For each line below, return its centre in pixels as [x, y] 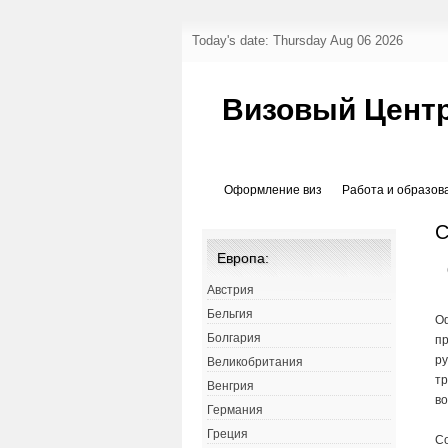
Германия [235, 410]
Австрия [230, 290]
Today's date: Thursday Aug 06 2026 [297, 40]
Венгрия [230, 386]
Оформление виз [273, 190]
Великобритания [255, 362]
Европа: [243, 258]
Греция [227, 434]
